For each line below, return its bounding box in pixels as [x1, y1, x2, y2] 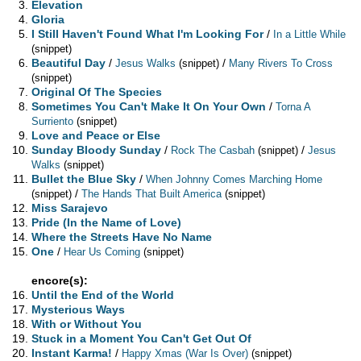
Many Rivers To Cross [229, 57, 334, 70]
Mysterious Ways [31, 303, 126, 317]
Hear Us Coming [64, 246, 141, 259]
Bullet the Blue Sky [31, 172, 137, 186]
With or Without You [31, 317, 143, 331]
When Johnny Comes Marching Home [146, 173, 323, 186]
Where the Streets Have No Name [31, 230, 213, 244]
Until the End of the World [31, 288, 175, 302]
